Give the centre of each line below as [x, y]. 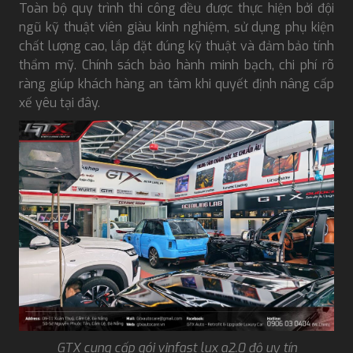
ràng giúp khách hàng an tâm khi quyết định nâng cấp [176, 84]
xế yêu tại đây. [59, 102]
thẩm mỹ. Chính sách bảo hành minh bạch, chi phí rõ [176, 65]
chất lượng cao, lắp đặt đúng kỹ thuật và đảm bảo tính [176, 46]
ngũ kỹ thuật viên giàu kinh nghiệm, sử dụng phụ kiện [176, 27]
